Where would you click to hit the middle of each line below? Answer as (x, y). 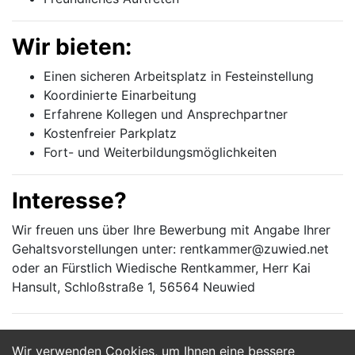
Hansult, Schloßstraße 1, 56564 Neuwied (134, 287)
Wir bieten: (72, 47)
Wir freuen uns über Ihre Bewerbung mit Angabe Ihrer (171, 230)
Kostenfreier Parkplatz (110, 133)
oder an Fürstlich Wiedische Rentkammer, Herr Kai (161, 268)
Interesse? (69, 200)
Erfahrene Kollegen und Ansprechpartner (166, 114)
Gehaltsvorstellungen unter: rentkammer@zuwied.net (170, 249)
